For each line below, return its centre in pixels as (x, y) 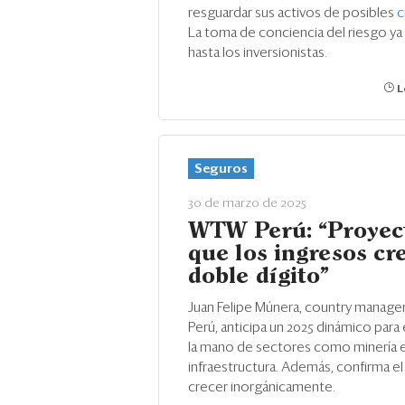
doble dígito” (259, 277)
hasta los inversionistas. (258, 53)
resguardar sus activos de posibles (292, 13)
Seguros (221, 169)
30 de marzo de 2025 (247, 203)
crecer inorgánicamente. (262, 387)
